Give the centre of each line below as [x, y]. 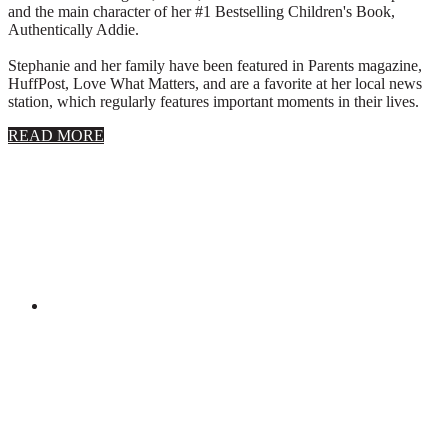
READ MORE [56, 135]
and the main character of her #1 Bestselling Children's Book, [201, 11]
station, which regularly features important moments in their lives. [213, 101]
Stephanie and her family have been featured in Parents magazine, [215, 65]
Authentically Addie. [73, 29]
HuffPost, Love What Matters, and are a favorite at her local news [215, 83]
